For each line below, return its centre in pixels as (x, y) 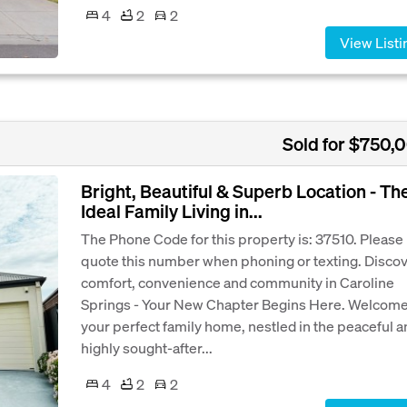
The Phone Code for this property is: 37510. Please (242, 238)
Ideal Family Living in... (172, 210)
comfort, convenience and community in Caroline (238, 282)
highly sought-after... (147, 347)
